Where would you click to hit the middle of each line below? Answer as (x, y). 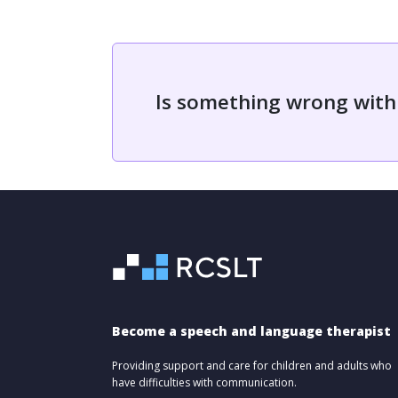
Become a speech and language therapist (251, 331)
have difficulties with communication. (204, 382)
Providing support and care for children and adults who (252, 366)
